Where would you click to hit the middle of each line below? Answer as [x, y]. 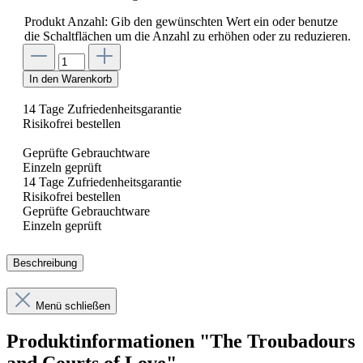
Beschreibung [45, 263]
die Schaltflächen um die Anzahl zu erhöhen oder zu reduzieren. [188, 36]
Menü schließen [73, 305]
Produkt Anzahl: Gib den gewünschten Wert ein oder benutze [181, 21]
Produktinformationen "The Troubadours [181, 341]
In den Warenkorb [70, 79]
